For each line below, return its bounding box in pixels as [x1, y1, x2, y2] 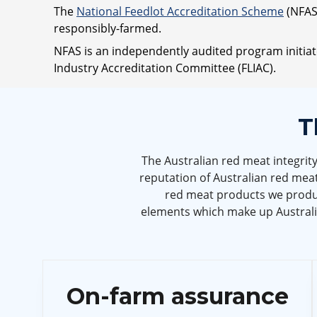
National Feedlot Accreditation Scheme [76, 3, 284, 19]
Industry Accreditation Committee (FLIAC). [54, 59, 276, 76]
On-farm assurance [66, 282, 289, 310]
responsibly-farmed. [54, 20, 161, 36]
